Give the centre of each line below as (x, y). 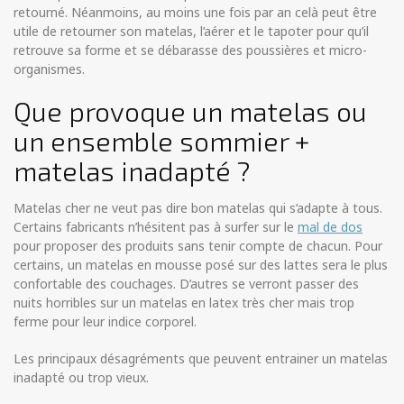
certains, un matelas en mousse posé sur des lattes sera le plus (201, 265)
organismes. (49, 69)
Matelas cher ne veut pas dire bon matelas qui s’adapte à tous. (198, 208)
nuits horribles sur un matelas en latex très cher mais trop (184, 303)
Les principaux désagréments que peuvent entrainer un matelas (201, 359)
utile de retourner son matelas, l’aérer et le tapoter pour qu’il (191, 32)
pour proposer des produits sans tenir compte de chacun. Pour (198, 246)
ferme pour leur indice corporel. (105, 322)
